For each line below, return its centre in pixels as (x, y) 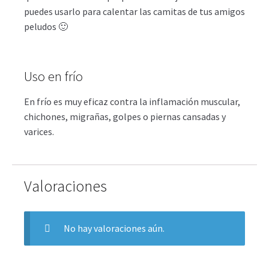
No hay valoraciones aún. (114, 228)
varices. (39, 132)
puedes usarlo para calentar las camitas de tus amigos (134, 11)
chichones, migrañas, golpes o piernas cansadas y (125, 117)
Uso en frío (53, 76)
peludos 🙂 (46, 26)
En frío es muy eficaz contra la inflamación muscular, (132, 102)
